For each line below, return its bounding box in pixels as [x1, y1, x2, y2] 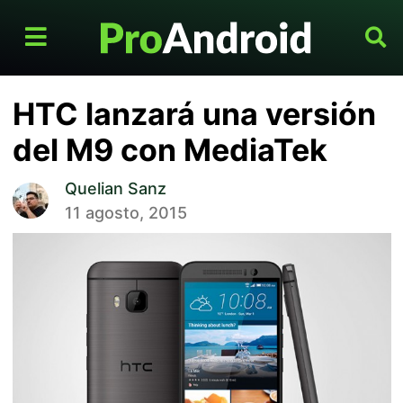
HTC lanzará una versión [12, 95, 376, 133]
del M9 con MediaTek [12, 131, 327, 169]
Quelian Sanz [64, 179, 166, 199]
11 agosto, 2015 [64, 203, 187, 223]
